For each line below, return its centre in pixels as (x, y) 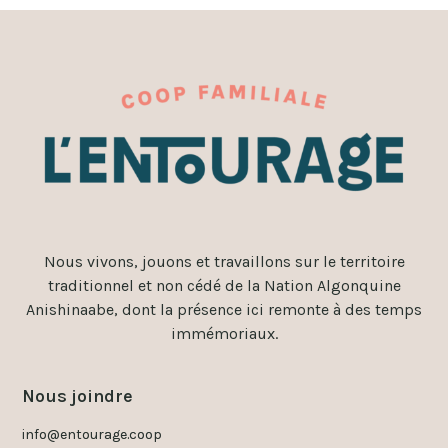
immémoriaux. (224, 334)
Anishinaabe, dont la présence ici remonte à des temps (224, 310)
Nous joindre (78, 395)
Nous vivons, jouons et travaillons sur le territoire (224, 262)
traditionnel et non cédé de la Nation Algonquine (224, 286)
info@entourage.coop (92, 434)
